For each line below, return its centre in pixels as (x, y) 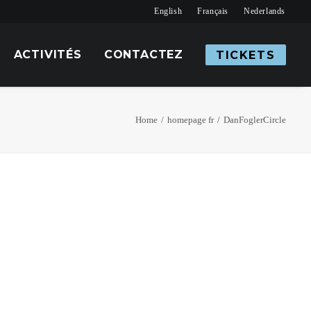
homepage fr (191, 120)
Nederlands (265, 11)
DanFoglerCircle (255, 120)
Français (213, 11)
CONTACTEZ (143, 54)
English (168, 11)
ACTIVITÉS (48, 54)
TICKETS (246, 55)
